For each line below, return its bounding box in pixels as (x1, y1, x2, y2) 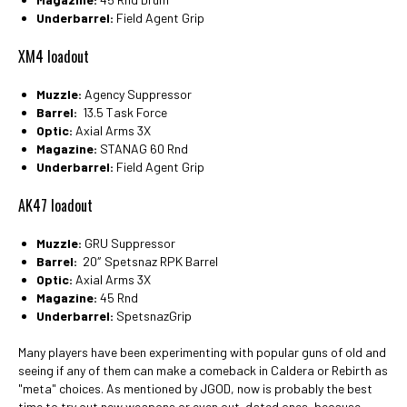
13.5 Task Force (77, 104, 167, 120)
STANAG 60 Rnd (97, 140, 188, 156)
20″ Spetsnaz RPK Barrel (77, 253, 218, 269)
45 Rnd (97, 289, 138, 305)
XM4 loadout (18, 45, 89, 67)
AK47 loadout (18, 194, 93, 216)
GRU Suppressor (82, 234, 175, 251)
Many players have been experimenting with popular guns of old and (18, 343, 386, 360)
